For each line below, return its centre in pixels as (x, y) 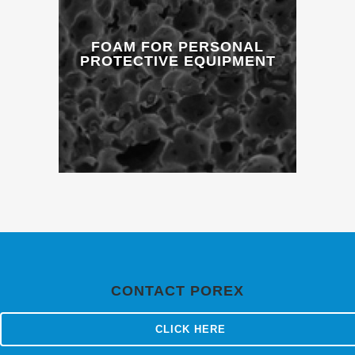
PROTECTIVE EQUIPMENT (177, 61)
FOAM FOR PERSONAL (177, 47)
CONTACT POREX (177, 291)
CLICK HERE (190, 329)
